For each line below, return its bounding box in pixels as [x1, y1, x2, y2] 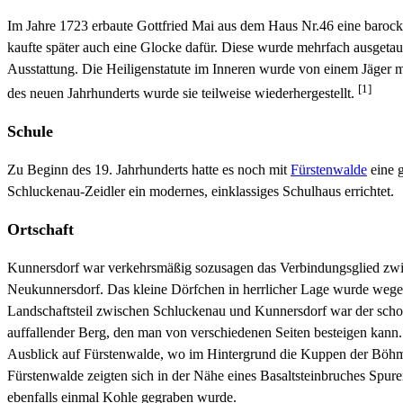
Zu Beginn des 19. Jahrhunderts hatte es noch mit [7, 162, 291, 178]
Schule [7, 122, 53, 141]
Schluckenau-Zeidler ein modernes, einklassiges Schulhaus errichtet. [7, 184, 394, 200]
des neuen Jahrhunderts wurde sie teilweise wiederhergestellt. [7, 85, 358, 102]
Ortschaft [7, 220, 74, 239]
